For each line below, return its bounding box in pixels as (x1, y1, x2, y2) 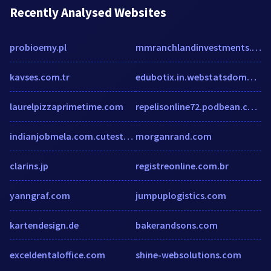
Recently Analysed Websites (10, 4, 166, 21)
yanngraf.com (10, 189, 70, 201)
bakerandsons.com (135, 218, 218, 231)
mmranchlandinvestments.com (252, 41, 261, 53)
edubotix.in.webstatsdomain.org (247, 70, 256, 83)
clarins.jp (10, 159, 48, 172)
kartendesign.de (10, 218, 79, 231)
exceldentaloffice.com (10, 248, 105, 261)
